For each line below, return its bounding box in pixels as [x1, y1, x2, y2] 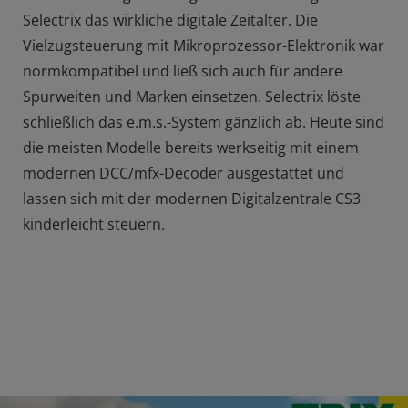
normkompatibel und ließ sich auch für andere [23, 61, 342, 82]
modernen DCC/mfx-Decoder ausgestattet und [23, 163, 344, 184]
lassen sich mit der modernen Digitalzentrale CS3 [23, 189, 361, 209]
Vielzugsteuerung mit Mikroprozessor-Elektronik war [23, 36, 384, 56]
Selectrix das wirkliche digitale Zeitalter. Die [23, 10, 318, 31]
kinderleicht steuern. [23, 214, 165, 235]
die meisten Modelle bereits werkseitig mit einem [23, 138, 359, 158]
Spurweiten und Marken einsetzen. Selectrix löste [23, 87, 361, 107]
